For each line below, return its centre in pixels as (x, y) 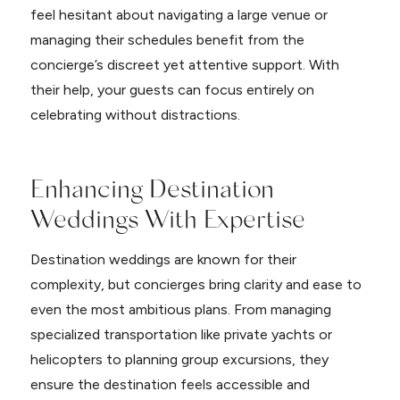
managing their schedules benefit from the (167, 40)
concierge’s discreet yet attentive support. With (184, 65)
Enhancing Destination (152, 187)
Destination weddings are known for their (163, 259)
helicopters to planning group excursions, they (179, 359)
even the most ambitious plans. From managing (180, 309)
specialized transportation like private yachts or (181, 334)
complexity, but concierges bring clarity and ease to (196, 284)
